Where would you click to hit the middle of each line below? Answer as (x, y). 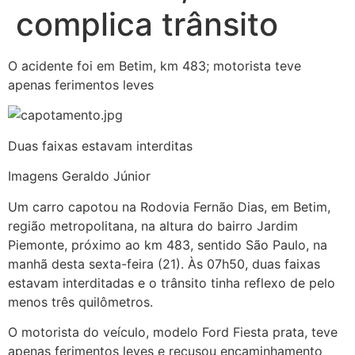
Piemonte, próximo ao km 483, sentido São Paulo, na (168, 244)
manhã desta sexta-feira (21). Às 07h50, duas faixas (164, 263)
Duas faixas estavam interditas (100, 145)
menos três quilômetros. (80, 302)
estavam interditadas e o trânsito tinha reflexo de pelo (172, 282)
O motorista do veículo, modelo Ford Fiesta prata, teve (173, 332)
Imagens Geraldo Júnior (79, 176)
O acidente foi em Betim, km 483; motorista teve (155, 66)
